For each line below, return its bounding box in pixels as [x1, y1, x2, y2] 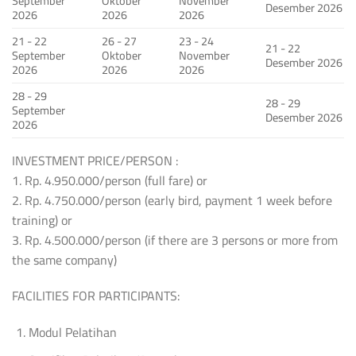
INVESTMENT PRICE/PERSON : [12, 148, 179, 172]
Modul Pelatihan [28, 320, 117, 345]
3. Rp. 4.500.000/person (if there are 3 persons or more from [12, 227, 338, 252]
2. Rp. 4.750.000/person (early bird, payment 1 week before [12, 188, 332, 212]
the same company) [12, 247, 117, 272]
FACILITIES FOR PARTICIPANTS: [12, 284, 180, 308]
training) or [12, 207, 72, 232]
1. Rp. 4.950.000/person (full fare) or [12, 168, 207, 192]
